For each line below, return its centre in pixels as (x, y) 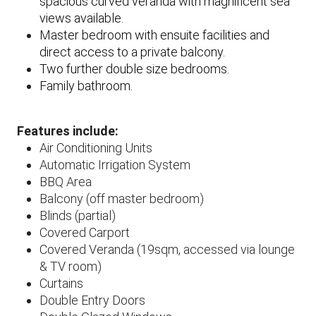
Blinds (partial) (78, 215)
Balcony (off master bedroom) (122, 198)
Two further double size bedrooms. (134, 68)
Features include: (68, 130)
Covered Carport (85, 232)
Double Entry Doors (92, 300)
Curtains (61, 283)
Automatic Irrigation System (115, 164)
